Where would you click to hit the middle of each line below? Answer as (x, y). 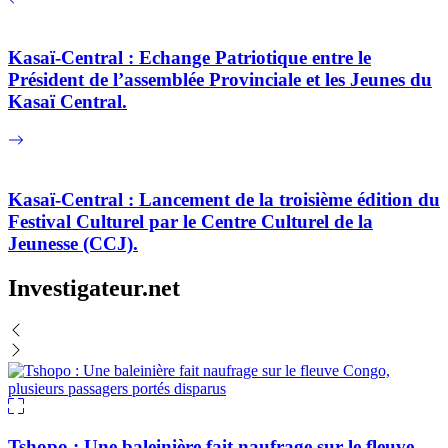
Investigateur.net (94, 287)
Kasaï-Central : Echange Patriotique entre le (189, 58)
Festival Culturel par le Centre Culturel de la (190, 221)
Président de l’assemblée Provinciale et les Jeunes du (220, 80)
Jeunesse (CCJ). (73, 243)
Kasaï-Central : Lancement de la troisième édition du (224, 199)
